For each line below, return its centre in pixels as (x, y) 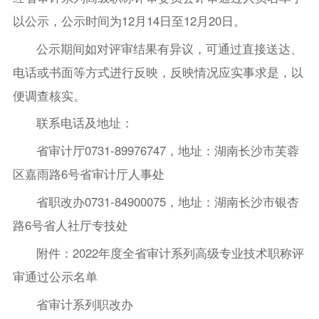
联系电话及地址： (85, 123)
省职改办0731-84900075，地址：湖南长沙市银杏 (168, 202)
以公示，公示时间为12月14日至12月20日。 (129, 20)
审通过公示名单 (55, 277)
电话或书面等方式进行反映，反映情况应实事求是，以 (158, 72)
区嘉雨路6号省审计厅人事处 (88, 174)
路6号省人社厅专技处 (70, 225)
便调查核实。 (49, 95)
